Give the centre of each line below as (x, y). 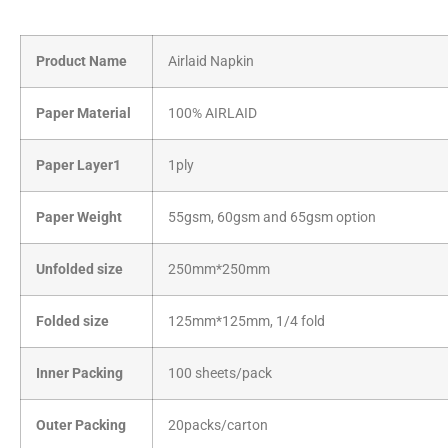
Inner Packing (79, 374)
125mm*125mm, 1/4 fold (246, 322)
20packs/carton (218, 426)
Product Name (81, 62)
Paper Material (83, 114)
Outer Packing (81, 426)
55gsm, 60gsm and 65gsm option (272, 218)
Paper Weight (79, 218)
